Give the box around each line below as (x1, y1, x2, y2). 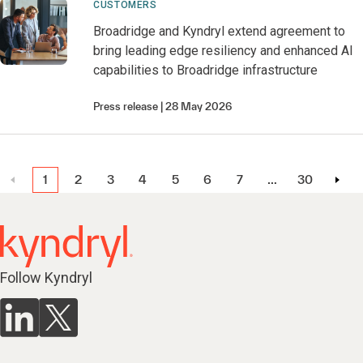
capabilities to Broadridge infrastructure (93, 62, 318, 78)
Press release (93, 100, 159, 113)
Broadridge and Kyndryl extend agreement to (93, 23, 346, 39)
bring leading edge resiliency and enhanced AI (93, 43, 354, 58)
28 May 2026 (165, 100, 233, 113)
